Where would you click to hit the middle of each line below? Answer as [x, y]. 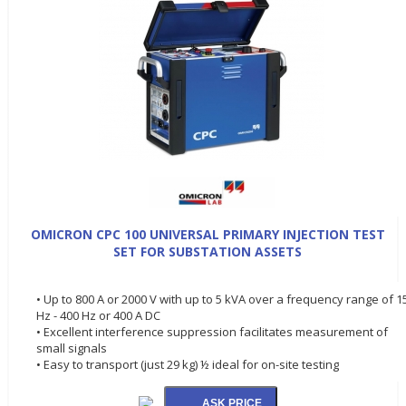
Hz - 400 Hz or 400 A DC [98, 315]
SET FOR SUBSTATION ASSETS [208, 251]
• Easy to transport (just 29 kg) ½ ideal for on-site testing [188, 364]
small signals [72, 348]
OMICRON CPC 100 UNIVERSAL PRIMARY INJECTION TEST [208, 234]
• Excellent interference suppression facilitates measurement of [212, 331]
